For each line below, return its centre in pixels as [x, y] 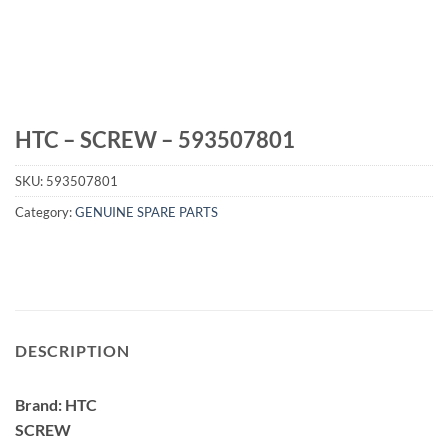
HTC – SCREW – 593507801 [155, 139]
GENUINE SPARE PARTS [146, 212]
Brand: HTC [56, 404]
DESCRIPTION [72, 350]
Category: [45, 212]
